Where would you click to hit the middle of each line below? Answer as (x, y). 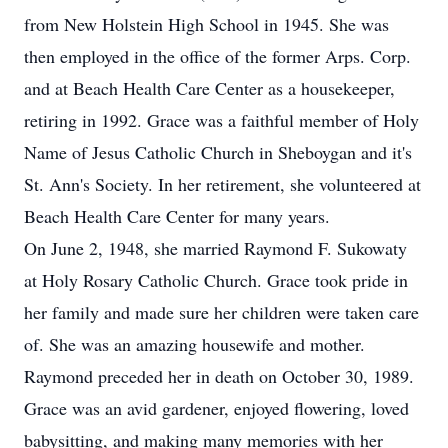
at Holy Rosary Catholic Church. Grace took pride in (216, 280)
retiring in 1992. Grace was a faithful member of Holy (221, 120)
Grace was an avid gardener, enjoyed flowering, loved (216, 408)
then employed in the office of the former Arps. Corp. (217, 56)
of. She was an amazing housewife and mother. (194, 344)
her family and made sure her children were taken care (221, 312)
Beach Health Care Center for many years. (177, 216)
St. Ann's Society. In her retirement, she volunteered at (222, 184)
